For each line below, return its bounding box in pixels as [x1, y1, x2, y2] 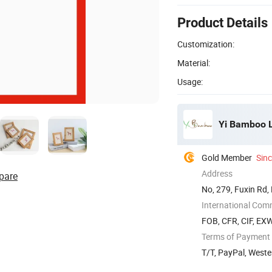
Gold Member [202, 151, 252, 163]
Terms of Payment [202, 230, 270, 242]
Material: [177, 56, 210, 69]
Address [202, 167, 233, 179]
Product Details [177, 15, 268, 30]
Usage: [177, 75, 203, 87]
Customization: [177, 38, 234, 50]
